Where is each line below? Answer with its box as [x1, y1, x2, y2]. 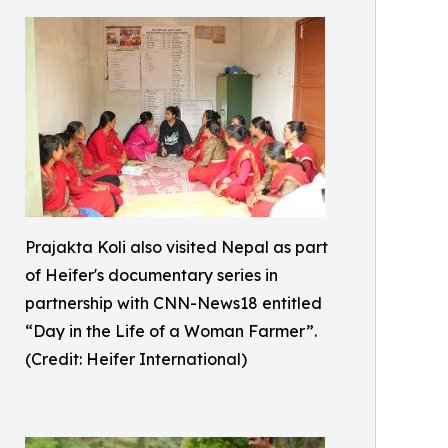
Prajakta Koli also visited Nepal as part [25, 237, 328, 257]
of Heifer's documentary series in [25, 265, 278, 285]
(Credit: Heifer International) [25, 349, 247, 369]
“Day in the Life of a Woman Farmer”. [25, 321, 317, 341]
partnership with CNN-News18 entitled [25, 293, 322, 313]
